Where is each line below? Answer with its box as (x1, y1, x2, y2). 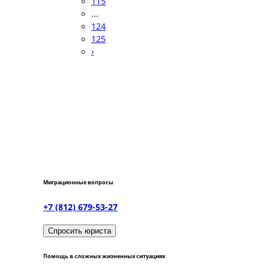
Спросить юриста (48, 226, 111, 236)
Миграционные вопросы (43, 178, 113, 187)
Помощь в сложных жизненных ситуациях (43, 252, 165, 261)
